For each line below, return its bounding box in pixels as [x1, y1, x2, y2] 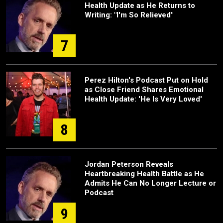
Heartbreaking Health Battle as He [85, 169, 204, 178]
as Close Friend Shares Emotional [85, 85, 204, 94]
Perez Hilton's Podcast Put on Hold [85, 75, 208, 85]
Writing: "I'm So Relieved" [85, 10, 173, 19]
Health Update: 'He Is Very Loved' [85, 94, 202, 104]
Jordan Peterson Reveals [85, 159, 173, 169]
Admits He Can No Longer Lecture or [85, 178, 216, 188]
